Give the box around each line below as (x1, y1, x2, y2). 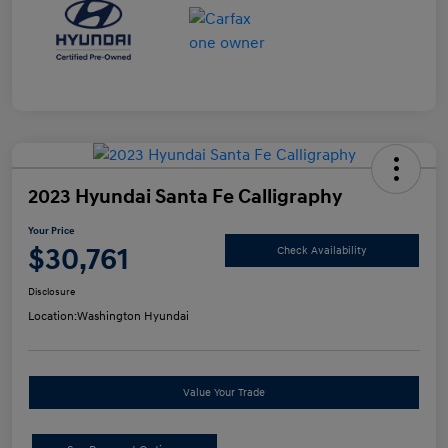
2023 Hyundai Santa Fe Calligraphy (28, 185, 342, 210)
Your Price (28, 225, 75, 238)
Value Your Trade (183, 386, 265, 400)
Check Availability (277, 243, 367, 257)
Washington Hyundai (77, 309, 189, 325)
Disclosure (28, 286, 75, 299)
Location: (28, 309, 77, 325)
